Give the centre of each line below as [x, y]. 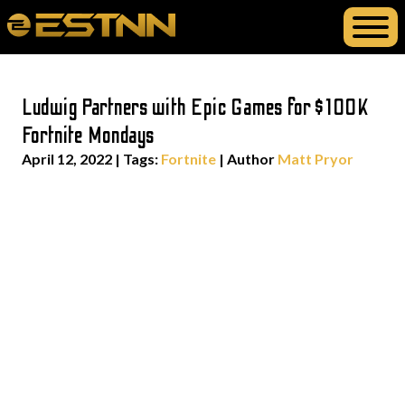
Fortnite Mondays [88, 136]
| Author [247, 159]
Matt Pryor [316, 159]
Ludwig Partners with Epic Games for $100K [196, 108]
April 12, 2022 [67, 159]
